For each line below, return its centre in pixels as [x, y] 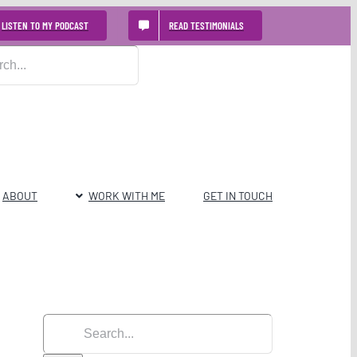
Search [63, 326]
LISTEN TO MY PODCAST [45, 25]
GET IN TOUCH [238, 195]
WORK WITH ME [127, 195]
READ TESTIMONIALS [206, 25]
